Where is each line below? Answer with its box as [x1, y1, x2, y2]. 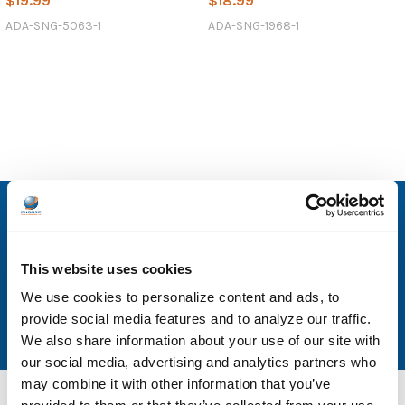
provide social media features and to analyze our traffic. [21, 311, 372, 327]
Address [9, 266, 58, 282]
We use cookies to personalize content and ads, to [21, 289, 340, 306]
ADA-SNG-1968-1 [207, 17, 299, 33]
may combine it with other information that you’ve [21, 376, 331, 392]
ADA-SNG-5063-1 [5, 17, 101, 33]
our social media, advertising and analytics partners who [21, 354, 376, 371]
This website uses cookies [21, 260, 193, 277]
